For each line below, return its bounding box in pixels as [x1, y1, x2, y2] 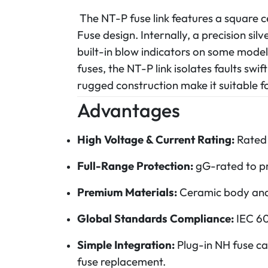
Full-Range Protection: [77, 159, 193, 173]
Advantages [77, 98, 180, 122]
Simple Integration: [77, 237, 175, 252]
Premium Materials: [77, 185, 177, 199]
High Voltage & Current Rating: [77, 132, 234, 147]
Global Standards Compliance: [77, 211, 234, 226]
